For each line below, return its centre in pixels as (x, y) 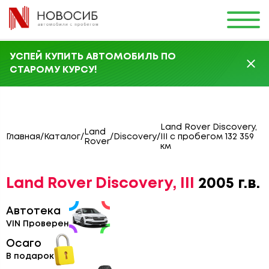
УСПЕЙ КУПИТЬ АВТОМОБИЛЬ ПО (93, 57)
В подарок (30, 256)
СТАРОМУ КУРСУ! (53, 70)
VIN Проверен (38, 224)
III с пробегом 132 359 (207, 137)
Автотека (33, 211)
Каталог (62, 137)
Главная (23, 137)
